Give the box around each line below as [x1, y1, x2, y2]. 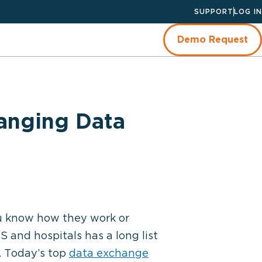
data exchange [69, 247, 149, 259]
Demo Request [177, 34, 248, 45]
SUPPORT [194, 7, 234, 16]
